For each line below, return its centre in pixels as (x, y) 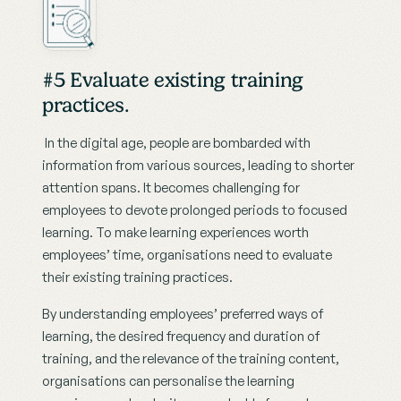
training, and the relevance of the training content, (191, 359)
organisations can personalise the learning (168, 381)
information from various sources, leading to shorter (198, 166)
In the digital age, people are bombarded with (176, 143)
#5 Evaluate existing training (173, 80)
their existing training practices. (137, 277)
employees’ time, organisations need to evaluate (187, 255)
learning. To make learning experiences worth (175, 233)
